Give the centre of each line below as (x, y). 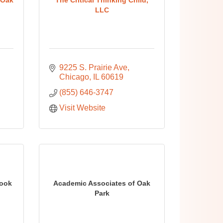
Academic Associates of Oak (102, 183)
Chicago (74, 77)
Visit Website (83, 108)
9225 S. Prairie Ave (94, 67)
